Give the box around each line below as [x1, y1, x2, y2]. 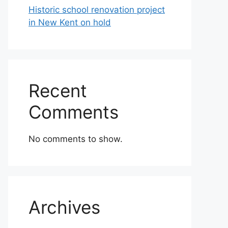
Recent [28, 80, 87, 101]
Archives [28, 196, 100, 218]
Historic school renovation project [28, 5, 165, 15]
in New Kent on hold [28, 17, 111, 27]
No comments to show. [28, 134, 123, 144]
